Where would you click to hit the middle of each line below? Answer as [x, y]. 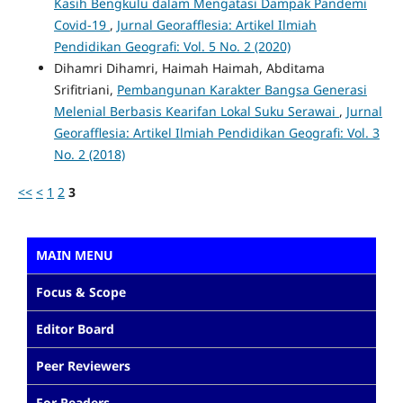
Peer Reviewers [83, 365]
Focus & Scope [81, 291]
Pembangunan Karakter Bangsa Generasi [242, 89]
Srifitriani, [85, 89]
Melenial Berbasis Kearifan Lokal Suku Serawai [196, 111]
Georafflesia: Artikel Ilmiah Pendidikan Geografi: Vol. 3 [216, 132]
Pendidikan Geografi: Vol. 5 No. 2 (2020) [172, 46]
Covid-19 [81, 24]
